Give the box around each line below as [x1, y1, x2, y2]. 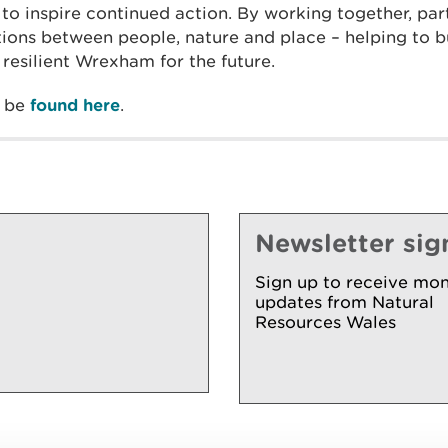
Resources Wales [255, 311, 396, 332]
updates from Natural [255, 291, 434, 312]
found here [30, 94, 120, 114]
